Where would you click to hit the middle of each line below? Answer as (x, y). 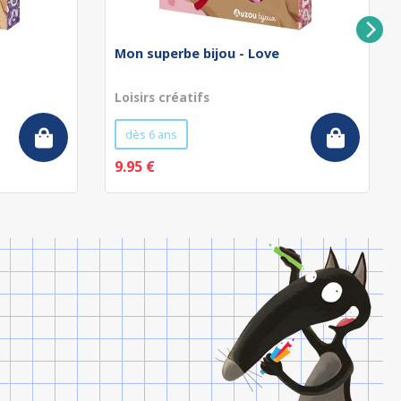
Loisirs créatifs (162, 97)
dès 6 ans (151, 134)
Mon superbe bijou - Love (197, 53)
